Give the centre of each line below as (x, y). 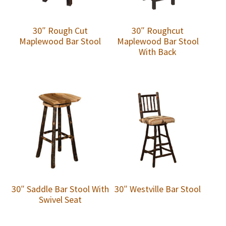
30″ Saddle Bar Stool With (60, 189)
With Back (158, 52)
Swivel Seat (60, 200)
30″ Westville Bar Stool (158, 189)
